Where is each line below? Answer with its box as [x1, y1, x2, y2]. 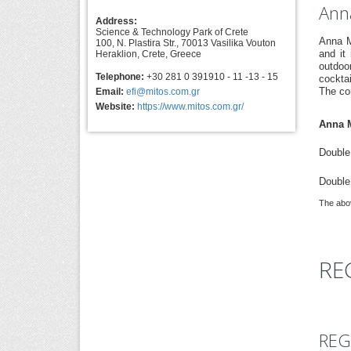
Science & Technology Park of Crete [96, 27, 248, 38]
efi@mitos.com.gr [126, 86, 200, 97]
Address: [96, 16, 137, 27]
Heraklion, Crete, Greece [96, 49, 201, 60]
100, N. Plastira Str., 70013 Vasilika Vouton [96, 38, 276, 49]
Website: [96, 101, 135, 112]
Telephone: [96, 71, 144, 82]
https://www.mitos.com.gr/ [137, 101, 244, 112]
